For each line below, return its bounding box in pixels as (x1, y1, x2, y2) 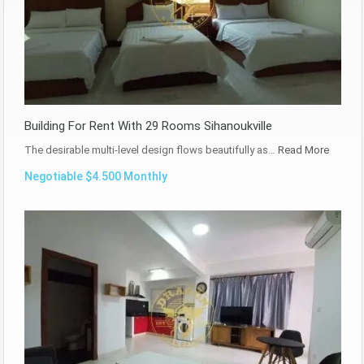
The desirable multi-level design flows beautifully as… (24, 143, 278, 156)
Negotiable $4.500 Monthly (24, 169, 167, 183)
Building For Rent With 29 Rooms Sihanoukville (24, 118, 272, 133)
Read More (278, 143, 329, 156)
